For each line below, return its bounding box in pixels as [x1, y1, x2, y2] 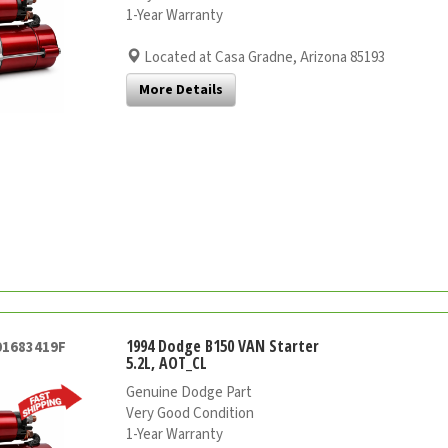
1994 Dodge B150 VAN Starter [126, 335, 320, 358]
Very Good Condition [126, 403, 255, 425]
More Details [139, 80, 224, 101]
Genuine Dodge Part [126, 382, 253, 404]
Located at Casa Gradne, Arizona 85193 [141, 47, 386, 69]
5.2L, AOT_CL [126, 352, 208, 375]
